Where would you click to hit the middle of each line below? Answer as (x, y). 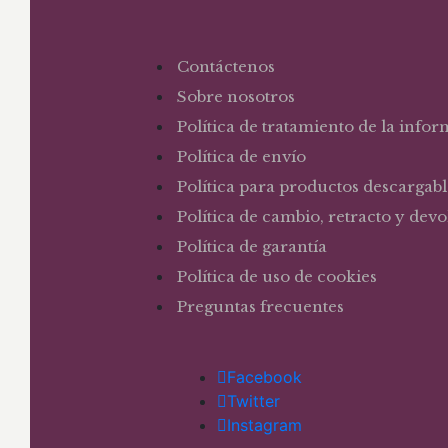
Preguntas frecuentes (260, 307)
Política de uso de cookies (277, 277)
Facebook (264, 377)
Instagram (264, 425)
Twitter (253, 401)
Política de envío (241, 157)
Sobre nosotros (236, 97)
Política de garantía (252, 247)
